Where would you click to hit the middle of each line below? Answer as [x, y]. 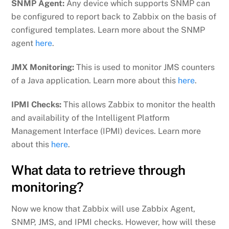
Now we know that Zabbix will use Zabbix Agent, [104, 209]
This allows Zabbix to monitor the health [139, 104]
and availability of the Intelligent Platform [91, 118]
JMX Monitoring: [43, 67]
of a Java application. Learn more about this [95, 81]
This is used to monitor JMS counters [145, 67]
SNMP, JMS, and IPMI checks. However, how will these [114, 222]
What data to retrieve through [98, 170]
